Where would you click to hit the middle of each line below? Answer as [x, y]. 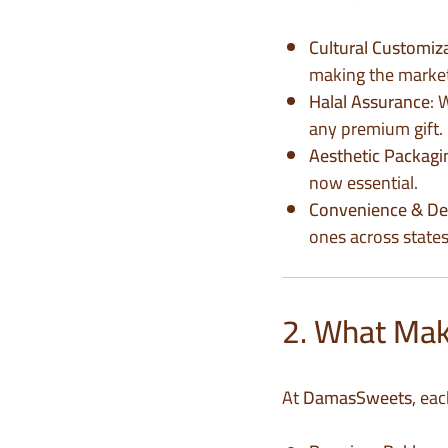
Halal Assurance [369, 102]
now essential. [363, 183]
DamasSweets [357, 398]
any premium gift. [376, 129]
